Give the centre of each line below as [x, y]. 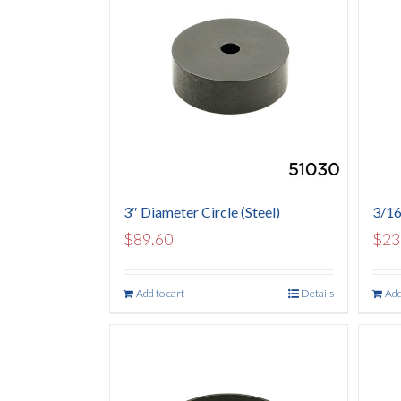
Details [317, 293]
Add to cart [160, 293]
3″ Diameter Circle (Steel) [202, 211]
